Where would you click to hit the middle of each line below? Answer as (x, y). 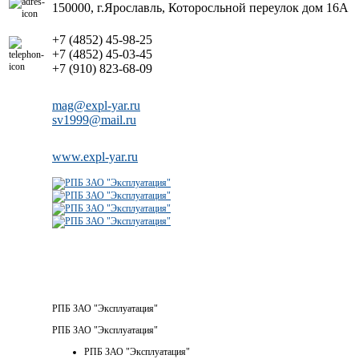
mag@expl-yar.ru (96, 105)
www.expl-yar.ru (95, 156)
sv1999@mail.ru (94, 119)
